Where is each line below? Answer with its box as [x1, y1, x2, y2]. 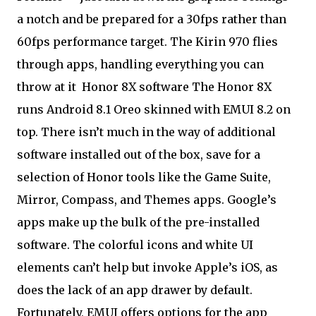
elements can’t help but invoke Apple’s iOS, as [17, 260, 278, 274]
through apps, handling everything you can [17, 57, 264, 71]
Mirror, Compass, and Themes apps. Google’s [17, 193, 276, 207]
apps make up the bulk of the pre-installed [17, 215, 260, 229]
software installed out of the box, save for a [17, 147, 260, 162]
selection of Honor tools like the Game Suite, [17, 170, 271, 184]
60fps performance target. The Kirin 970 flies [17, 35, 278, 49]
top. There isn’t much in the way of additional [17, 125, 276, 139]
